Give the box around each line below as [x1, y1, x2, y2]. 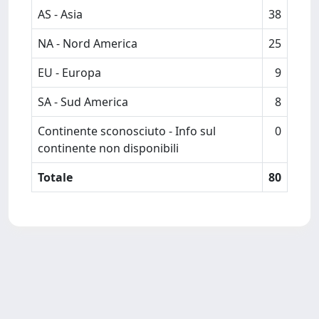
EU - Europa [38, 65, 101, 80]
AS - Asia [38, 6, 83, 22]
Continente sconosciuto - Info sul [38, 123, 216, 139]
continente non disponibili [38, 140, 179, 156]
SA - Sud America [38, 94, 128, 110]
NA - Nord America [38, 36, 137, 51]
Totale [38, 169, 73, 185]
